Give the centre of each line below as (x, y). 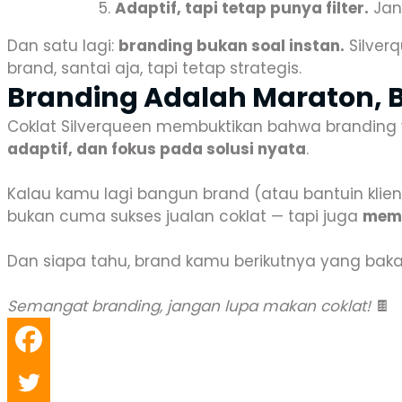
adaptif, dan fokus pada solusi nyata (157, 149)
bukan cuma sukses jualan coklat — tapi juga (185, 216)
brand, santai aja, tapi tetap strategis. (154, 68)
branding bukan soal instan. (232, 46)
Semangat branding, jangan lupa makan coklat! (189, 306)
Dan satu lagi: (63, 46)
